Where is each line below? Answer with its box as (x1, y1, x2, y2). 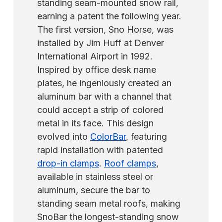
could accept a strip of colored (37, 104, 164, 115)
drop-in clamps (37, 158, 99, 168)
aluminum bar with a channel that (37, 91, 171, 102)
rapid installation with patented (37, 144, 163, 155)
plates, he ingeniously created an (37, 77, 171, 88)
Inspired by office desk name (37, 64, 156, 75)
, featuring (126, 131, 167, 142)
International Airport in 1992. (37, 51, 153, 61)
